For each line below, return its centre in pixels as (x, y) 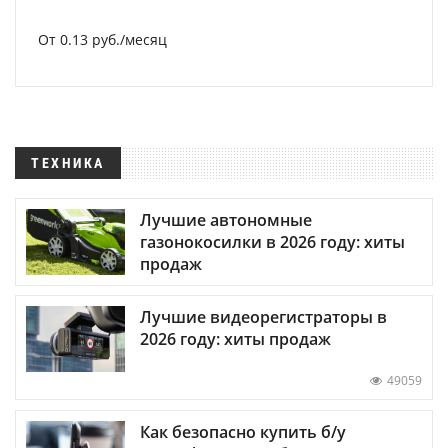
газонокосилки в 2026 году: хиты (272, 242)
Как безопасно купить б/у (243, 431)
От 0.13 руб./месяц (102, 39)
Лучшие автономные (226, 220)
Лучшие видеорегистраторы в (263, 317)
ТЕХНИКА (68, 163)
